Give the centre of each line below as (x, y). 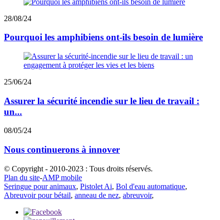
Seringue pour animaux (40, 186)
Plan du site (22, 177)
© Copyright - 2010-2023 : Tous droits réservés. (78, 168)
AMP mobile (62, 177)
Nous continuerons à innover (62, 150)
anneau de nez (97, 195)
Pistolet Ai (96, 186)
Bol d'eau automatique (151, 186)
